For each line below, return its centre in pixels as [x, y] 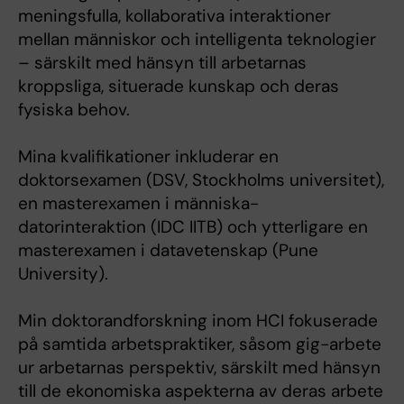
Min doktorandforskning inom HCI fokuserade [198, 321]
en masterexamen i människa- [138, 204]
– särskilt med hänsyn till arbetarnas [162, 63]
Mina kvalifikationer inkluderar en [148, 157]
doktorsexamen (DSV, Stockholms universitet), [201, 180]
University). [63, 274]
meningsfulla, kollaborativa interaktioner [174, 16]
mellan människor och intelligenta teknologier [197, 40]
